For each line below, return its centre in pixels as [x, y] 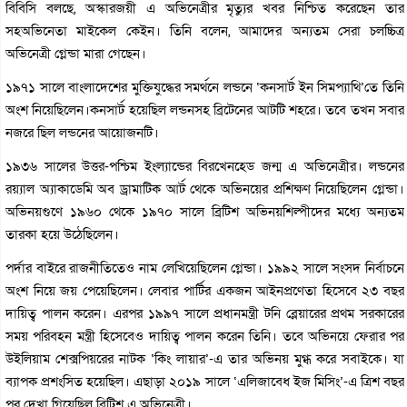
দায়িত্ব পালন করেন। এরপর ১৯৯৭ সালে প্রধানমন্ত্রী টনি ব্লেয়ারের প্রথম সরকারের [205, 313]
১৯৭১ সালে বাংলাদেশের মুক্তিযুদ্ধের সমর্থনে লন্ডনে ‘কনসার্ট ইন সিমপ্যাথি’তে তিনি [205, 87]
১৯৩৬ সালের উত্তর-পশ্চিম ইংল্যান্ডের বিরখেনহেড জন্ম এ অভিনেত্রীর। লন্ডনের [205, 166]
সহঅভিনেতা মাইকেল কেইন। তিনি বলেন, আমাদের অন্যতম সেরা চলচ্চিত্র [205, 30]
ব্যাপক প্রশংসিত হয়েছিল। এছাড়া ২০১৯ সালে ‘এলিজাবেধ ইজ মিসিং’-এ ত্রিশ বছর [205, 381]
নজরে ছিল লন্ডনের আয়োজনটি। [82, 132]
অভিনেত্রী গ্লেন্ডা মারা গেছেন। [76, 53]
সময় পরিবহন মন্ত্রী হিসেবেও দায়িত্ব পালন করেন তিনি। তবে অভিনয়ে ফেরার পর [205, 336]
